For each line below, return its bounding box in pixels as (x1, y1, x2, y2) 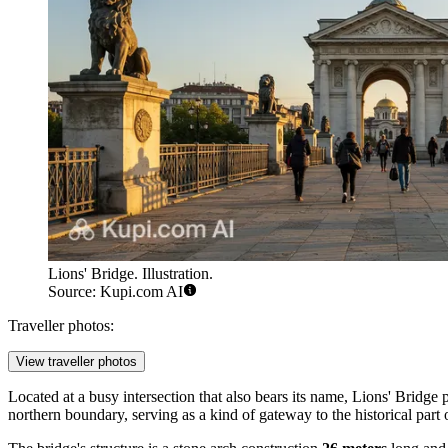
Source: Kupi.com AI (48, 283, 183, 301)
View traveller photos (16, 354, 137, 370)
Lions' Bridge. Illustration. (48, 265, 213, 283)
